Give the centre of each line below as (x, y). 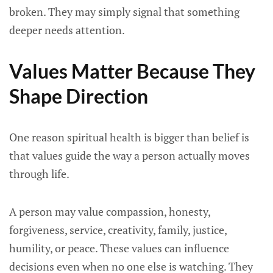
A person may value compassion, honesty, (110, 211)
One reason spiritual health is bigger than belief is (129, 137)
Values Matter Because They (132, 71)
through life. (39, 174)
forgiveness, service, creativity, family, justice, (118, 230)
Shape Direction (79, 96)
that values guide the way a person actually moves (129, 155)
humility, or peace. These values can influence (119, 248)
